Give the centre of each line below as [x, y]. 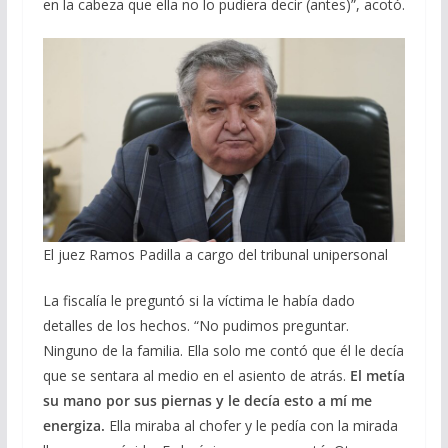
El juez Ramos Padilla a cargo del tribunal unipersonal [215, 254]
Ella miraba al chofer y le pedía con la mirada [251, 425]
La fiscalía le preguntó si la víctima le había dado [198, 300]
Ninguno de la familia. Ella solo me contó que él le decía [223, 350]
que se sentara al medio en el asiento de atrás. [196, 375]
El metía [377, 375]
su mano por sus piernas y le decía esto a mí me [207, 400]
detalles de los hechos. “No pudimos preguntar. [195, 325]
